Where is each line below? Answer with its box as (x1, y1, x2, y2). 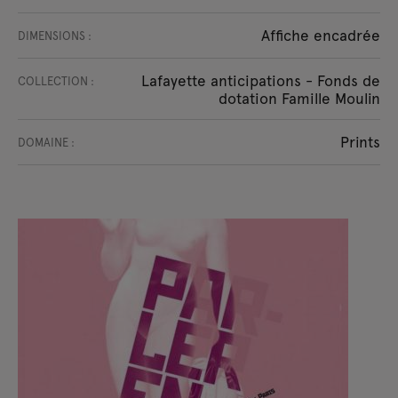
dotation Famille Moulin (219, 87, 380, 108)
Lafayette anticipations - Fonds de (141, 69, 380, 91)
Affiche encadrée (261, 24, 380, 45)
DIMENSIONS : (18, 28, 92, 44)
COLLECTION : (18, 73, 94, 89)
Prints (340, 131, 380, 152)
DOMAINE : (18, 134, 75, 150)
